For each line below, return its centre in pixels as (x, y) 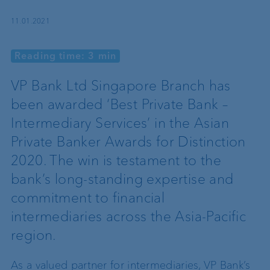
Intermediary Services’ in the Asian (120, 123)
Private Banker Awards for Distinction (128, 141)
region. (34, 235)
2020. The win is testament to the (116, 160)
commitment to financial (88, 197)
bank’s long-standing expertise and (122, 179)
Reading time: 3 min (66, 55)
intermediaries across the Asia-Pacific (129, 216)
